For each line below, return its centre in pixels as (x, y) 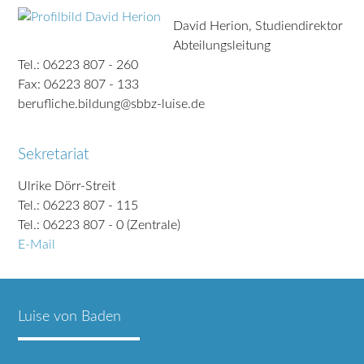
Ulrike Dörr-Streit (67, 186)
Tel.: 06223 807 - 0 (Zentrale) (100, 225)
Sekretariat (54, 154)
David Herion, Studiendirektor (258, 26)
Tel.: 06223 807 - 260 (78, 65)
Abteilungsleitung (222, 45)
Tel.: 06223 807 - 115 (78, 205)
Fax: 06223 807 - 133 (79, 84)
